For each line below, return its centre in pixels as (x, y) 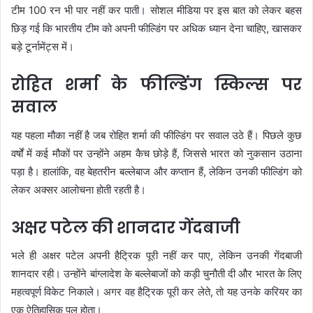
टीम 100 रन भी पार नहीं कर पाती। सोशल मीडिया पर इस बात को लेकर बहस (156, 10)
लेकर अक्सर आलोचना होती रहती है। (79, 189)
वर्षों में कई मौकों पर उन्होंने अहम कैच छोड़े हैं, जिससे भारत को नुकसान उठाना (156, 153)
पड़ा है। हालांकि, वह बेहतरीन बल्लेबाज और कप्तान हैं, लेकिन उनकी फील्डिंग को (156, 171)
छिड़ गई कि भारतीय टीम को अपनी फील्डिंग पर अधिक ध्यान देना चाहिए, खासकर (156, 29)
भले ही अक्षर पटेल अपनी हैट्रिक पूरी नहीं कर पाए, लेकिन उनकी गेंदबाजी (156, 256)
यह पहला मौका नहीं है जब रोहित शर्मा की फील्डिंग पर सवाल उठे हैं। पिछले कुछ (156, 135)
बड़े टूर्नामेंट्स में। (43, 47)
